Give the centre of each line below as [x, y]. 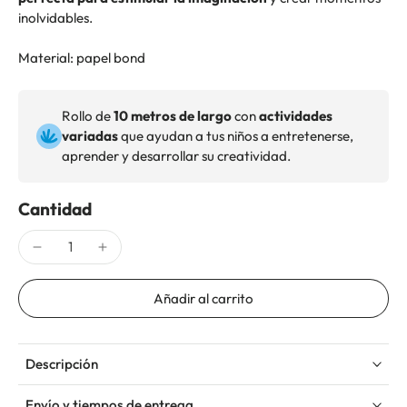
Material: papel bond [82, 58]
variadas [90, 136]
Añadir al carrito [203, 298]
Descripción [62, 364]
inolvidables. [55, 18]
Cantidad [55, 209]
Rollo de [88, 116]
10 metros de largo [173, 116]
